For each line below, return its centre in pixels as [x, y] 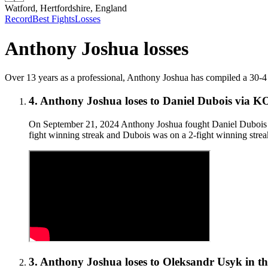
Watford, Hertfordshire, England [66, 8]
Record [19, 19]
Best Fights [54, 19]
